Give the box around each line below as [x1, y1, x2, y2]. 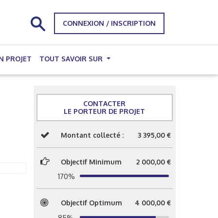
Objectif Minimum [60, 157, 122, 166]
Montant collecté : [60, 131, 124, 139]
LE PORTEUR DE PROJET [64, 107, 145, 115]
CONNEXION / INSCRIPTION [63, 19, 156, 27]
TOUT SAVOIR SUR [39, 54, 105, 63]
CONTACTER [83, 99, 126, 108]
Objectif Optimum [60, 199, 122, 207]
